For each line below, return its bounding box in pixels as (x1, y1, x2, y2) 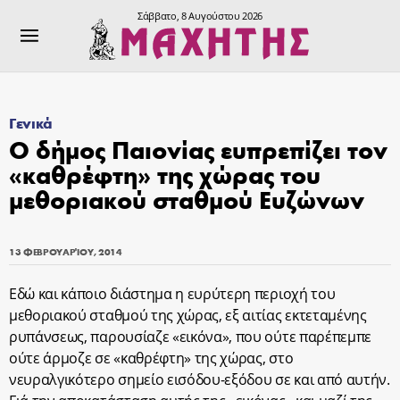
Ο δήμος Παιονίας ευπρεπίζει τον (9, 132, 387, 165)
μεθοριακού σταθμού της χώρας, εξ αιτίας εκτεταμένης (9, 305, 367, 325)
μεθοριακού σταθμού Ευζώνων (9, 182, 364, 215)
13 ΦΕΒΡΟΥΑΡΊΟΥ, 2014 (9, 245, 122, 258)
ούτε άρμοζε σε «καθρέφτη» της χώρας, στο (9, 348, 294, 368)
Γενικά (9, 112, 54, 133)
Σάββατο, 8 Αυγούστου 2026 (137, 9, 262, 22)
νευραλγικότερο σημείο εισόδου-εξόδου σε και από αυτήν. (9, 370, 390, 389)
